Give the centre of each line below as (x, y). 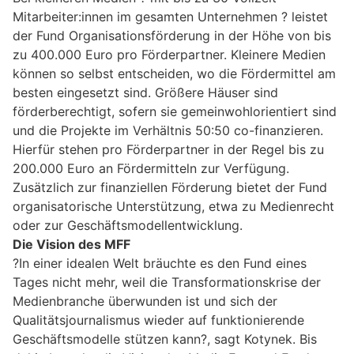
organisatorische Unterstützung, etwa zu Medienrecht (173, 206)
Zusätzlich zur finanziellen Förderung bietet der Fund (170, 187)
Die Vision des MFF (72, 244)
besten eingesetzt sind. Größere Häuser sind (145, 92)
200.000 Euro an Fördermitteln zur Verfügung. (151, 168)
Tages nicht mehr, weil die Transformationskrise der (167, 282)
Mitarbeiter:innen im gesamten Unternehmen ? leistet (170, 16)
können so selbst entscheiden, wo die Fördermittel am (174, 73)
